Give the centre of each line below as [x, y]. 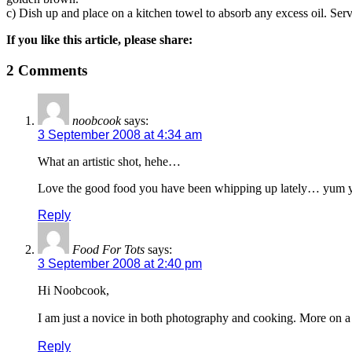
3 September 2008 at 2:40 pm [120, 264]
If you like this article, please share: [99, 39]
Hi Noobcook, [73, 291]
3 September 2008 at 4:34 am [120, 135]
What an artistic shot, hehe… [109, 162]
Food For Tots [108, 250]
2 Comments [47, 70]
